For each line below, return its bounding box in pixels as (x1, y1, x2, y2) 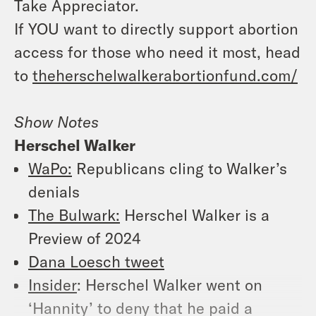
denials (28, 181, 80, 200)
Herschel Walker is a (120, 205, 269, 224)
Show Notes (14, 111, 99, 130)
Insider (28, 274, 77, 293)
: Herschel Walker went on (77, 274, 262, 293)
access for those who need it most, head (14, 42, 300, 61)
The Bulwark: (28, 205, 120, 224)
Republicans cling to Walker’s (72, 158, 287, 177)
